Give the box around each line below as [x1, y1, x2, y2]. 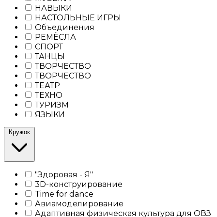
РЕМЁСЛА [33, 32, 76, 42]
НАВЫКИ [33, 3, 72, 13]
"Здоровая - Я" [33, 170, 93, 179]
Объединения [33, 22, 94, 32]
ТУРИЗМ [33, 100, 69, 109]
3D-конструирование [33, 179, 123, 189]
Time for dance [33, 189, 93, 199]
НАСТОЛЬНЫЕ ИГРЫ [33, 13, 121, 22]
